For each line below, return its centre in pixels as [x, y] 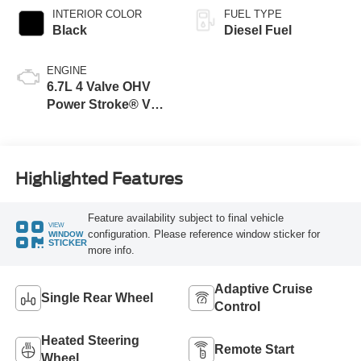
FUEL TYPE [253, 15]
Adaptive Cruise [263, 289]
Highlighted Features [99, 178]
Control [237, 307]
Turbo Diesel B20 [99, 122]
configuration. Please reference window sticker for [203, 234]
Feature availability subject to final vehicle [185, 218]
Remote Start [254, 350]
